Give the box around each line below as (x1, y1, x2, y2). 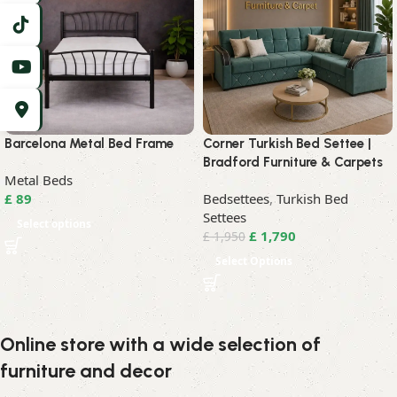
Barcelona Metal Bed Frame (4, 136, 174, 152)
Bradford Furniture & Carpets (203, 154, 383, 171)
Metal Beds (4, 171, 73, 190)
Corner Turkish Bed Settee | (203, 136, 371, 152)
